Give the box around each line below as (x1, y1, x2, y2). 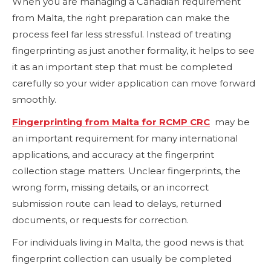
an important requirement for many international (12, 132, 238, 144)
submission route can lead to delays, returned (12, 197, 221, 209)
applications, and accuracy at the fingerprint (12, 148, 214, 160)
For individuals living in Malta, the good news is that (12, 236, 244, 248)
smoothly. (12, 93, 61, 105)
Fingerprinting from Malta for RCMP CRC (12, 116, 210, 128)
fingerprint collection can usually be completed (12, 252, 232, 264)
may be (210, 116, 250, 128)
